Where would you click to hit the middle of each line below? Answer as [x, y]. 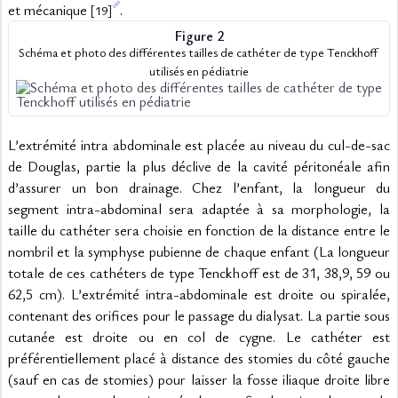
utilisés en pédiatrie [199, 71]
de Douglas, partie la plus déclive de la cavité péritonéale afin [199, 166]
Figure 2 [199, 36]
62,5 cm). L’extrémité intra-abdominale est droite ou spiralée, [199, 294]
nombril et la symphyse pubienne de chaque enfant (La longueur [199, 251]
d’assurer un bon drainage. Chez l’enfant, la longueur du [199, 187]
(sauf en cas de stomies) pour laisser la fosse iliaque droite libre [199, 379]
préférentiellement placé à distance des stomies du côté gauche [199, 358]
